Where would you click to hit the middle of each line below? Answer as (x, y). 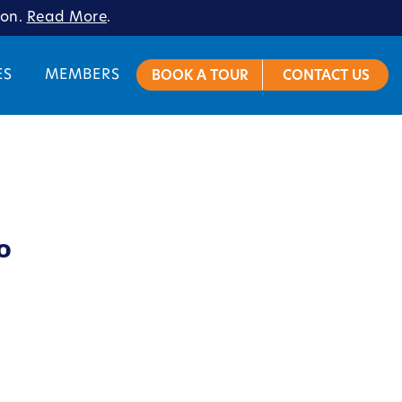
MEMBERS (83, 75)
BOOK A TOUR (200, 76)
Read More (66, 18)
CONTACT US (326, 76)
